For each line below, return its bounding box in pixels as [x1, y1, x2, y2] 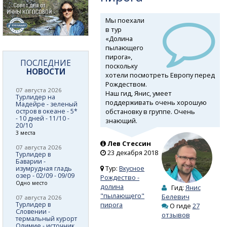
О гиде [168, 201, 193, 211]
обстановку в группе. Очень [105, 106, 195, 116]
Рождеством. [105, 79, 147, 89]
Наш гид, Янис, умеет [105, 88, 172, 98]
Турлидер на [16, 92, 55, 101]
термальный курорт [16, 214, 77, 223]
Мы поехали [105, 15, 144, 25]
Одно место [16, 179, 48, 186]
